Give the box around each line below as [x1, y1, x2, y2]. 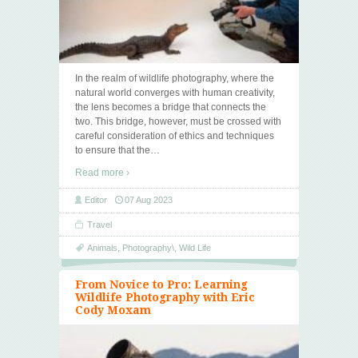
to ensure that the [75, 144, 150, 156]
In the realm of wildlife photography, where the [75, 72, 274, 84]
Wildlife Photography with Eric [75, 290, 255, 304]
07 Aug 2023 [125, 194, 173, 205]
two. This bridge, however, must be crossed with [75, 115, 281, 127]
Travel [87, 219, 112, 229]
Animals [87, 242, 117, 253]
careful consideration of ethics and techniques [75, 129, 274, 141]
